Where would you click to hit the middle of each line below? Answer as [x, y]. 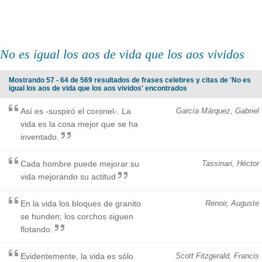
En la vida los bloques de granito [81, 203]
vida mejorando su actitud [68, 176]
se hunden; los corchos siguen [77, 216]
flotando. [37, 229]
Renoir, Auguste [232, 203]
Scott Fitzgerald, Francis [217, 256]
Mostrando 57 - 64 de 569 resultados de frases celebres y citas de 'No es [130, 80]
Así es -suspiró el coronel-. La [76, 111]
